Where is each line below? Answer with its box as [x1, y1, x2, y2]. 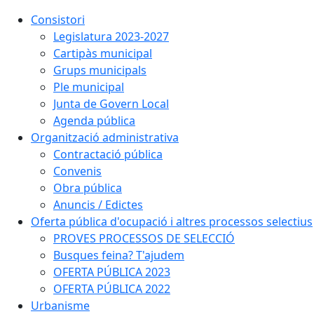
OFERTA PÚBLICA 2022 [53, 281, 170, 296]
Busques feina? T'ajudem [53, 247, 184, 263]
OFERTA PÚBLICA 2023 [53, 264, 170, 280]
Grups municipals [53, 62, 146, 78]
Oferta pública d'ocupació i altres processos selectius [31, 214, 313, 229]
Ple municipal [53, 79, 124, 95]
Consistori [31, 12, 85, 27]
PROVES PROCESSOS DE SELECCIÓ [53, 231, 235, 246]
